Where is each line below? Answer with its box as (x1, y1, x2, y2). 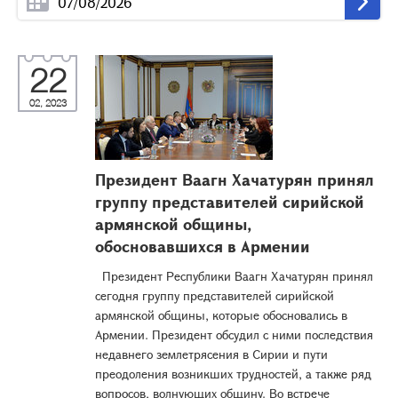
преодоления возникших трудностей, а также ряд (95, 365, 371, 382)
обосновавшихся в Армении (95, 235, 310, 257)
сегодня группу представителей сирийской (95, 287, 334, 304)
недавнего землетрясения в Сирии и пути (95, 346, 328, 362)
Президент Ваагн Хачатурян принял (95, 169, 374, 190)
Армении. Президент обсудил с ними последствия (95, 326, 373, 343)
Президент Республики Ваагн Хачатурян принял (95, 267, 373, 284)
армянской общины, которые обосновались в (95, 306, 347, 323)
